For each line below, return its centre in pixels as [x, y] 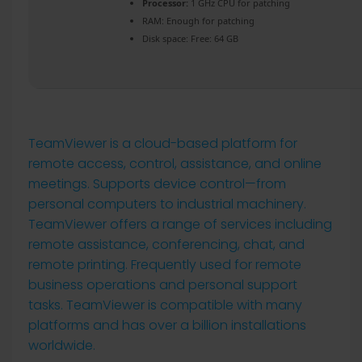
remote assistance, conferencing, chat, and [166, 244]
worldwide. [62, 345]
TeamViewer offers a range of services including [180, 224]
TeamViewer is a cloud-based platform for [163, 143]
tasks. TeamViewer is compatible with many [165, 305]
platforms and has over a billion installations [167, 325]
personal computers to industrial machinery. [167, 204]
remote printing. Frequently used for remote [165, 265]
